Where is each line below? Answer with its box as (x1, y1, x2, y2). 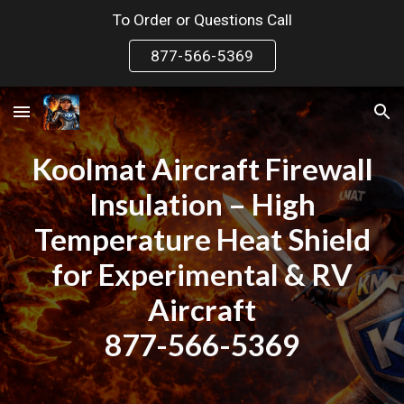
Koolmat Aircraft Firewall (31, 151, 373, 187)
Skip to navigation (277, 25, 390, 41)
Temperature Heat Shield (33, 221, 371, 257)
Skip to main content (14, 25, 142, 41)
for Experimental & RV (51, 256, 353, 292)
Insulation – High (88, 186, 316, 222)
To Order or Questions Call (112, 11, 292, 29)
